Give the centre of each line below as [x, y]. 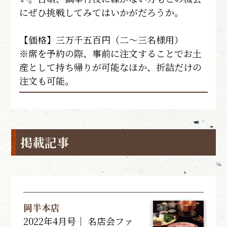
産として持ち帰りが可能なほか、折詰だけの [111, 67]
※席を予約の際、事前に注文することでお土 [111, 53]
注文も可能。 [47, 80]
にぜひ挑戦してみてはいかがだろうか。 [102, 12]
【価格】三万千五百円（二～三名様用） [102, 39]
